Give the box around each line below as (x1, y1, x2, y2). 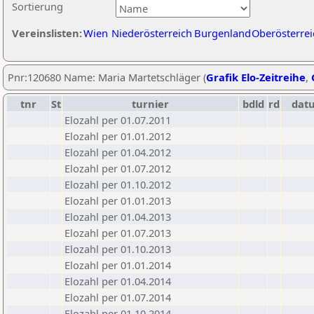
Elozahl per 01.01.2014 (64, 258, 171, 272)
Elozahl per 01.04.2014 (64, 274, 171, 288)
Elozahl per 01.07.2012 (64, 161, 171, 175)
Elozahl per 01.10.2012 (64, 177, 171, 191)
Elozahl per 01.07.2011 (64, 113, 171, 127)
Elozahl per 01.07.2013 (64, 226, 171, 240)
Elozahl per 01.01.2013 (64, 193, 171, 207)
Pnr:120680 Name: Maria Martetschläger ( (8, 70, 206, 84)
